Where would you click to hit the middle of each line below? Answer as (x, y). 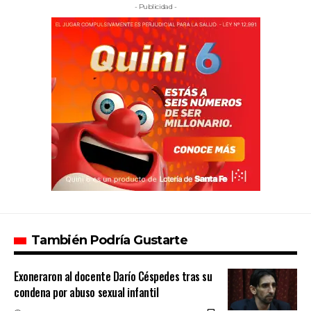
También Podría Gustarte (109, 241)
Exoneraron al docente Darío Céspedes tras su (113, 277)
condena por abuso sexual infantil (86, 293)
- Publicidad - (155, 7)
